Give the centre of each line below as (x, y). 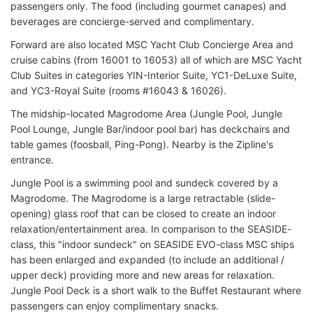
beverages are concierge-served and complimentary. (132, 21)
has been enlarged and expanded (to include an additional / (147, 259)
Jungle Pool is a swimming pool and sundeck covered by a (144, 182)
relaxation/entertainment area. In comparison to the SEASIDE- (151, 228)
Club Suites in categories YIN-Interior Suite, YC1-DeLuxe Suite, (154, 75)
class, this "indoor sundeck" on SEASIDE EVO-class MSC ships (152, 244)
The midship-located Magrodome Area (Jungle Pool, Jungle (146, 113)
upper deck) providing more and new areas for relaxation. (143, 275)
